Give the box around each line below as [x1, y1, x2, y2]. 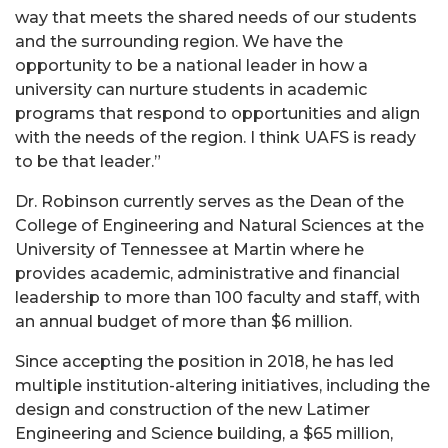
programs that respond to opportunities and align [15, 103, 420, 123]
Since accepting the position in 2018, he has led [15, 351, 394, 371]
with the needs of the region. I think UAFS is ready [15, 127, 416, 147]
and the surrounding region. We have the [15, 31, 343, 51]
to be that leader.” [15, 151, 161, 171]
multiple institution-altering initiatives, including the [15, 375, 430, 395]
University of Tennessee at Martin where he [15, 239, 364, 259]
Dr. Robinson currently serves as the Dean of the [15, 191, 404, 211]
